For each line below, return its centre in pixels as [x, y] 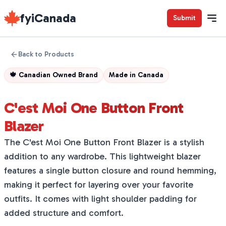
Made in [123, 75]
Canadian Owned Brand [58, 75]
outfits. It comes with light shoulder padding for [100, 199]
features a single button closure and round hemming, [110, 171]
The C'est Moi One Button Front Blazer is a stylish [104, 142]
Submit [184, 18]
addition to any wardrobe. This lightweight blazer [102, 156]
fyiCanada [48, 18]
